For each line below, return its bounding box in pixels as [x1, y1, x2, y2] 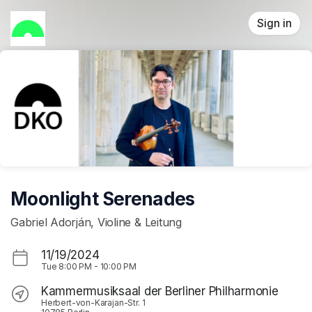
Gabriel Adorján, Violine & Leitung [10, 215, 182, 230]
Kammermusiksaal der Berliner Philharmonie [41, 284, 279, 299]
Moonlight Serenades [10, 187, 195, 210]
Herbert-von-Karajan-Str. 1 [41, 297, 146, 309]
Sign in [257, 17, 292, 30]
